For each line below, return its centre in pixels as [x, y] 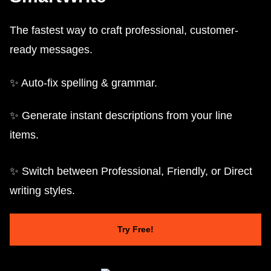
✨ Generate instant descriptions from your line [121, 115]
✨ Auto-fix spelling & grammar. [83, 83]
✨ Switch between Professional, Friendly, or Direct [131, 171]
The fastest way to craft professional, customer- [124, 31]
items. [24, 135]
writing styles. [42, 190]
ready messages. [51, 50]
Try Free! [135, 230]
